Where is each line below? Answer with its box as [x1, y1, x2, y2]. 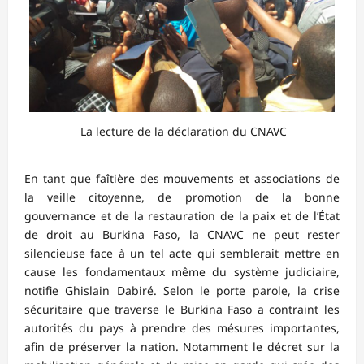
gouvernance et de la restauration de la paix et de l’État [24, 207, 340, 223]
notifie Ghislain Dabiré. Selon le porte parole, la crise [24, 282, 340, 298]
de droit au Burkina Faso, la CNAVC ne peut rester [24, 226, 340, 242]
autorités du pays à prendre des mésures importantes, [24, 319, 340, 336]
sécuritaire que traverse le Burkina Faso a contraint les [24, 301, 340, 317]
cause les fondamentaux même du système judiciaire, [24, 263, 340, 279]
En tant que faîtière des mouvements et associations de [24, 170, 340, 186]
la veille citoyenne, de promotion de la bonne [24, 188, 340, 205]
